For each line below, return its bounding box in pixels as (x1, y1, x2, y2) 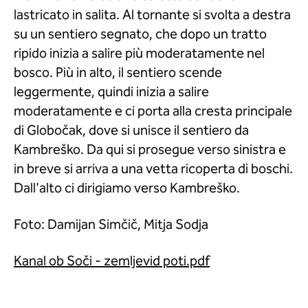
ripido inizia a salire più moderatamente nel (14, 44, 265, 64)
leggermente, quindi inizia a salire (14, 82, 209, 102)
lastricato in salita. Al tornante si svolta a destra (14, 5, 291, 25)
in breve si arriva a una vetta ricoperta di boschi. (14, 159, 293, 179)
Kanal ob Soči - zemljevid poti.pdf (14, 252, 210, 272)
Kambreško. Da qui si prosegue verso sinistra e (14, 140, 286, 160)
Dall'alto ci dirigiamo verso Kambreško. (14, 179, 240, 199)
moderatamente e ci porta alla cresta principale (14, 102, 292, 122)
